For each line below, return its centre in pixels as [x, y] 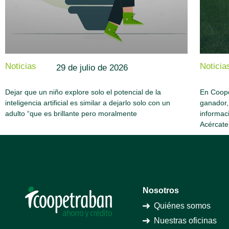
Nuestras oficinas [186, 220]
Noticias [21, 66]
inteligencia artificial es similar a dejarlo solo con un [88, 102]
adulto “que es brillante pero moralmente [71, 113]
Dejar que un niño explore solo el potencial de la [83, 92]
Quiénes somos [182, 205]
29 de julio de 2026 [92, 67]
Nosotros [161, 190]
